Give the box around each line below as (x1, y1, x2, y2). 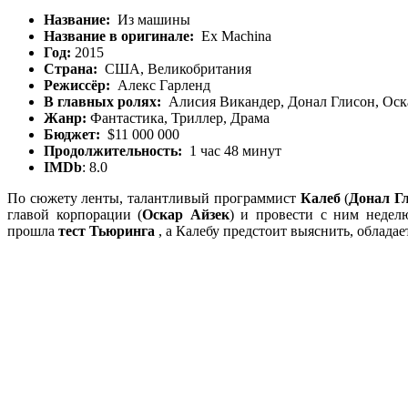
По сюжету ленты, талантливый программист (7, 189, 301, 206)
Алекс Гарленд (110, 76, 210, 93)
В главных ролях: (44, 93, 161, 109)
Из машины (110, 11, 190, 27)
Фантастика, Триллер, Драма (87, 109, 270, 126)
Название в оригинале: (44, 27, 194, 44)
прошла (7, 222, 58, 239)
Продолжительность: (44, 142, 182, 158)
